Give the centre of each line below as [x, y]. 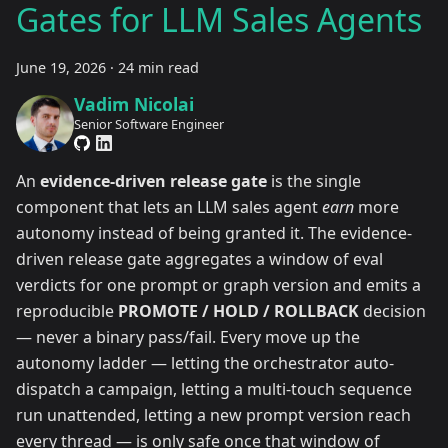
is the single [314, 181]
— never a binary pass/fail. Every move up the [188, 337]
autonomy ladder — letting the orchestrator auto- [205, 363]
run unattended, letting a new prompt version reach [213, 415]
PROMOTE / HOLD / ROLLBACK [238, 311]
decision [392, 311]
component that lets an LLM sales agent [169, 207]
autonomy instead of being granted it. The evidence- [214, 233]
